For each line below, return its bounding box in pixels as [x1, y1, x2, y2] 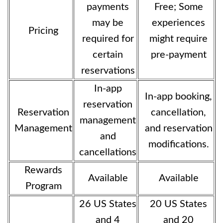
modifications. [148, 139, 209, 149]
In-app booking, [145, 92, 212, 102]
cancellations [79, 147, 136, 157]
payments [87, 2, 129, 12]
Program [25, 181, 62, 191]
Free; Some [154, 2, 203, 12]
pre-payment [150, 50, 207, 60]
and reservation [144, 123, 213, 133]
